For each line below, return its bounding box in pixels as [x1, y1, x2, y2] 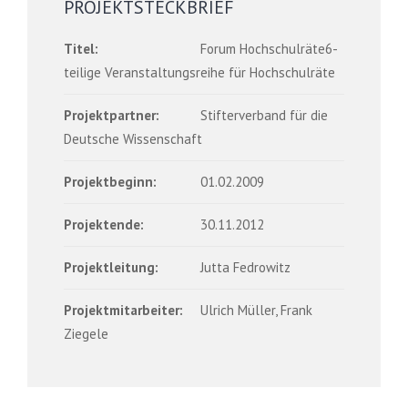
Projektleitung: [64, 259, 158, 276]
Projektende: [64, 216, 144, 233]
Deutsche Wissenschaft [64, 130, 202, 148]
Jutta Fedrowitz [200, 259, 291, 276]
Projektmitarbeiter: [64, 301, 183, 319]
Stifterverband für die [200, 107, 328, 124]
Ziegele [64, 325, 108, 342]
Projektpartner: [64, 107, 159, 124]
